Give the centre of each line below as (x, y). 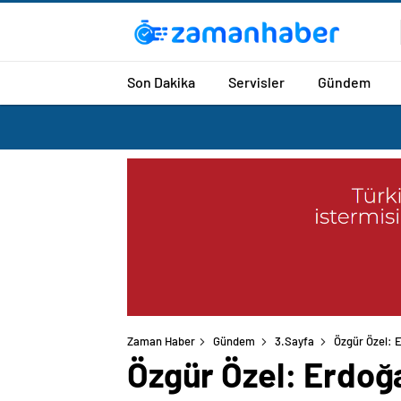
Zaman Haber (161, 341)
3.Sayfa (294, 341)
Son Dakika (161, 81)
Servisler (256, 81)
